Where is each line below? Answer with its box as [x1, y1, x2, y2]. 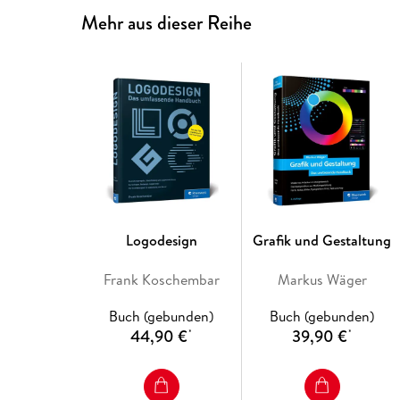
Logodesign [125, 229, 197, 250]
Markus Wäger [277, 269, 367, 289]
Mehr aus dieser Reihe [81, 8, 253, 37]
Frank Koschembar [103, 269, 220, 289]
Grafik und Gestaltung [253, 229, 392, 250]
